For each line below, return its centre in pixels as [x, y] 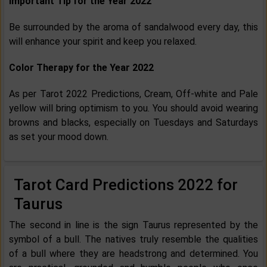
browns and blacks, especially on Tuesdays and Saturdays [133, 123]
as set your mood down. [59, 137]
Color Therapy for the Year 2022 [81, 68]
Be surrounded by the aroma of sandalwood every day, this [133, 27]
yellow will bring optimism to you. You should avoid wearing [133, 108]
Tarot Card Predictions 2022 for [126, 185]
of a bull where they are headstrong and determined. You [133, 254]
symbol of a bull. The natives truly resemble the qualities [133, 240]
